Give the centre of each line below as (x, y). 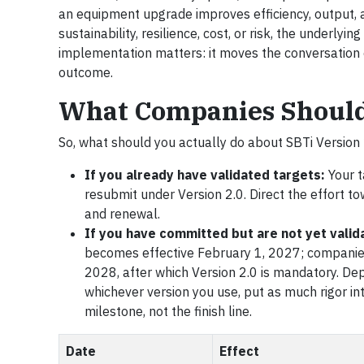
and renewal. (122, 213)
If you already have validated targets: (205, 174)
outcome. (86, 72)
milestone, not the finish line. (168, 311)
